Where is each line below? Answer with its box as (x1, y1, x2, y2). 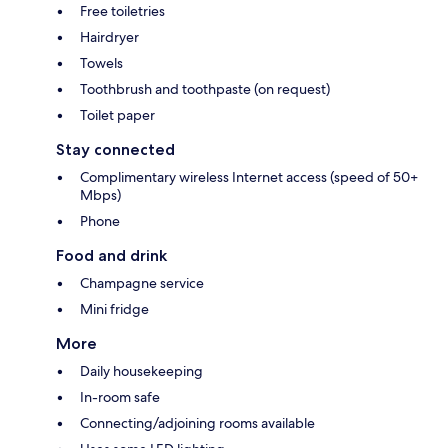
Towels (80, 53, 123, 72)
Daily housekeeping (80, 361, 203, 380)
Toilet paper (80, 105, 155, 124)
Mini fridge (80, 299, 149, 318)
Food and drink (56, 245, 167, 265)
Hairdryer (80, 27, 139, 46)
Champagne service (80, 273, 204, 292)
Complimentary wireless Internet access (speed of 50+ (80, 167, 418, 186)
